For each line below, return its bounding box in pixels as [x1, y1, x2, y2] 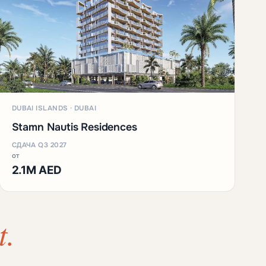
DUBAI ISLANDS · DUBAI [11, 103, 97, 113]
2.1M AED [11, 163, 62, 177]
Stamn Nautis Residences [11, 120, 137, 134]
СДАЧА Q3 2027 [11, 140, 67, 150]
